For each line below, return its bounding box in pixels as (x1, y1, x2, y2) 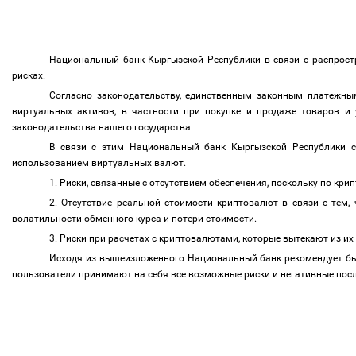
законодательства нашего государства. (12, 122, 195, 133)
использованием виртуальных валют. (12, 157, 188, 168)
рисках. (12, 70, 48, 81)
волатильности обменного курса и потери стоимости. (12, 213, 259, 224)
